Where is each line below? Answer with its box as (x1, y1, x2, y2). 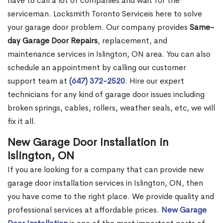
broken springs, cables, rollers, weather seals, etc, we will (7, 103, 215, 113)
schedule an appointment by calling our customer (7, 62, 186, 73)
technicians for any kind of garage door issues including (7, 89, 205, 100)
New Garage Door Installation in (7, 135, 169, 150)
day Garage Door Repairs (7, 35, 98, 46)
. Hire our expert (125, 76, 184, 87)
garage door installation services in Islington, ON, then (7, 178, 203, 189)
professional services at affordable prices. (7, 205, 161, 216)
